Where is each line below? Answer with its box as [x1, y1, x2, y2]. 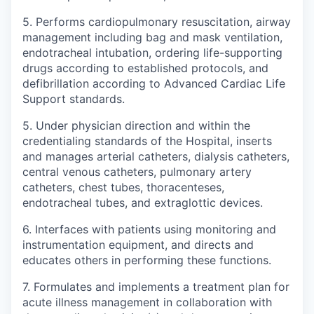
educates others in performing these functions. [22, 252, 271, 267]
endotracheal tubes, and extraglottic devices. [22, 195, 263, 210]
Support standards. [22, 91, 125, 106]
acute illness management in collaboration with [22, 294, 272, 309]
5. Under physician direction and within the [22, 118, 250, 132]
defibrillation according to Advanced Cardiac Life [22, 76, 285, 90]
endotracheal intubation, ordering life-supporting [22, 45, 282, 60]
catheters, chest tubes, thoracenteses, [22, 179, 224, 194]
